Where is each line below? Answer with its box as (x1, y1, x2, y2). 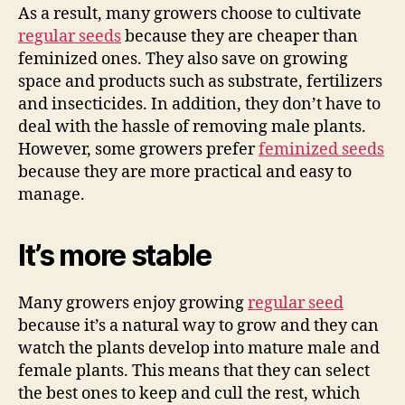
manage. (18, 184, 85, 205)
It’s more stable (18, 238, 212, 273)
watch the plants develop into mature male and (18, 338, 380, 359)
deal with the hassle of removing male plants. (18, 117, 366, 137)
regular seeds (18, 26, 121, 47)
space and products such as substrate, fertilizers (18, 71, 382, 92)
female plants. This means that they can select (18, 361, 370, 381)
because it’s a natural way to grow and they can (18, 316, 379, 336)
